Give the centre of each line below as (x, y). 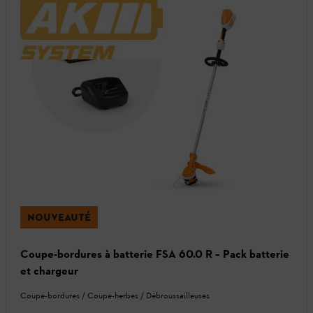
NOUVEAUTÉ (59, 218)
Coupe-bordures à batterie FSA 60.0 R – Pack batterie (155, 254)
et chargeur (49, 271)
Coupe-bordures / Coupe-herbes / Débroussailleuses (115, 296)
